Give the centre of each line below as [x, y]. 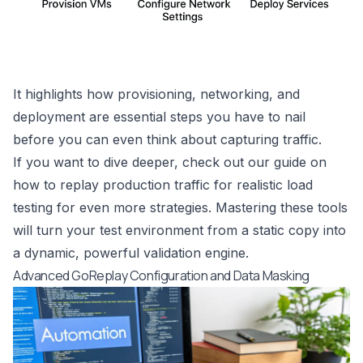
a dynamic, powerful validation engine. [131, 253]
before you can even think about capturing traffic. [167, 140]
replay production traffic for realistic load [186, 185]
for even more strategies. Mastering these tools [200, 208]
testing [33, 208]
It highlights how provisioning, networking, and [156, 94]
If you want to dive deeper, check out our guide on [170, 162]
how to [36, 185]
